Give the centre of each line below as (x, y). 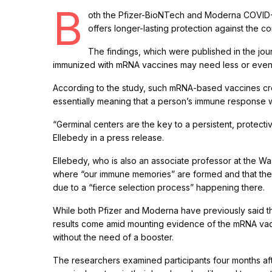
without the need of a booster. (114, 237)
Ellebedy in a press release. (109, 138)
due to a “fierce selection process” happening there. (159, 188)
